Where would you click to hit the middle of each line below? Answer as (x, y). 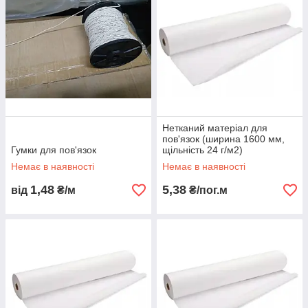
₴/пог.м (207, 190)
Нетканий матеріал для (215, 128)
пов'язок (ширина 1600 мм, (223, 139)
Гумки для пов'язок (54, 150)
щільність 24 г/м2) (202, 150)
